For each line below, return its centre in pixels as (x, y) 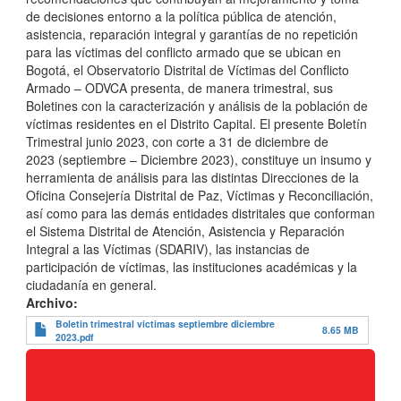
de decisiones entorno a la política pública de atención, (181, 16)
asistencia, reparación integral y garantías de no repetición (192, 34)
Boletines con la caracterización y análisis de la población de (197, 105)
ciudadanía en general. (93, 284)
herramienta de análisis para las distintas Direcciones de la (192, 177)
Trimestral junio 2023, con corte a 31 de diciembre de (177, 141)
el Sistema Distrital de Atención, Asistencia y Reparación (185, 230)
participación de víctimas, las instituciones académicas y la (192, 266)
